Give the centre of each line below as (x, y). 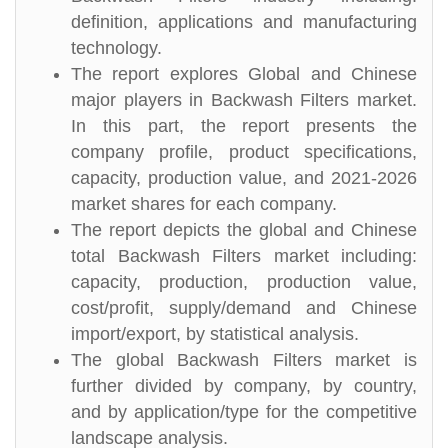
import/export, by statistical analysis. (215, 334)
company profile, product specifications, (244, 152)
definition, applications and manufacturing (244, 22)
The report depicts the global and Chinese (244, 230)
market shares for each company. (204, 204)
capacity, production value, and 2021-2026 (244, 178)
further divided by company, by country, (244, 386)
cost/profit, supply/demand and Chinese (244, 308)
